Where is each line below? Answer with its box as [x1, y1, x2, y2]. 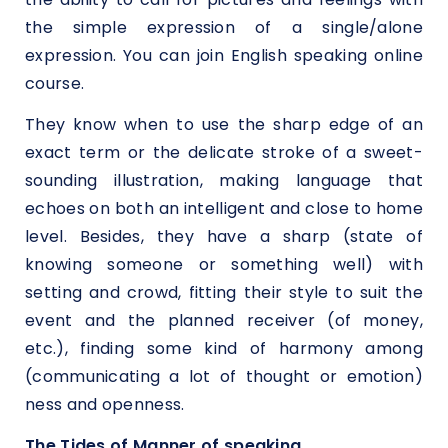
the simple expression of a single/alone [25, 15, 423, 39]
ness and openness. [25, 393, 185, 417]
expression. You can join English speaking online [25, 43, 423, 67]
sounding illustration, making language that [25, 169, 423, 193]
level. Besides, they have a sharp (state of [25, 225, 423, 249]
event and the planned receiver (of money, [25, 309, 423, 333]
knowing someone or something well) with [25, 253, 423, 277]
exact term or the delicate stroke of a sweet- [25, 141, 423, 165]
